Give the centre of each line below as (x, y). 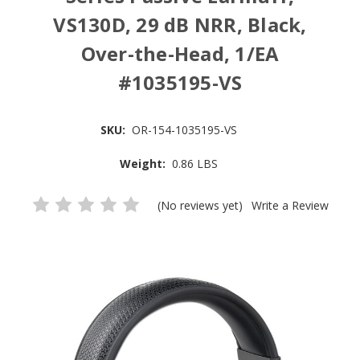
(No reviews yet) (202, 205)
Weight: (142, 164)
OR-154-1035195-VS (185, 130)
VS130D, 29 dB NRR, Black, (180, 25)
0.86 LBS (195, 164)
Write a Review (290, 205)
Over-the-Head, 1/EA (180, 53)
